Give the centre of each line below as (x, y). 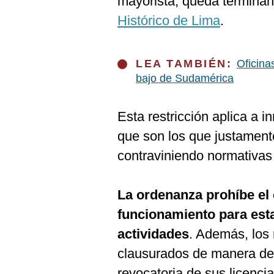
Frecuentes (38, 42)
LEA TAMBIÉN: (186, 64)
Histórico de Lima (169, 20)
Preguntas (35, 32)
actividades (153, 234)
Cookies (31, 12)
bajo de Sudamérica (185, 78)
